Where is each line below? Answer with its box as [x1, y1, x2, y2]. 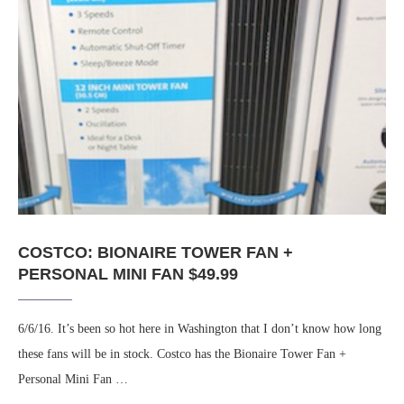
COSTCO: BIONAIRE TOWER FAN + [18, 243, 293, 262]
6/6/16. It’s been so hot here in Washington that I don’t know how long [18, 322, 381, 336]
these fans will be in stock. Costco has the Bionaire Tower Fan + [18, 347, 346, 362]
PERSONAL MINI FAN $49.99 [18, 265, 238, 284]
